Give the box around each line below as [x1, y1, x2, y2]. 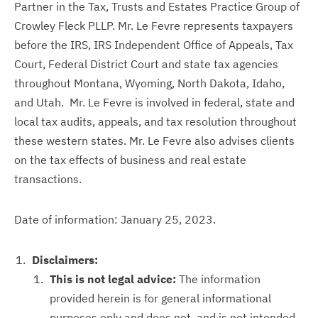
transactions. [14, 172, 82, 186]
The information [176, 272, 261, 286]
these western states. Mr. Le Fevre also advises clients [14, 133, 295, 148]
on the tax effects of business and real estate [14, 153, 246, 167]
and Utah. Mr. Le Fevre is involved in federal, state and [14, 95, 295, 109]
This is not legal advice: [50, 272, 176, 286]
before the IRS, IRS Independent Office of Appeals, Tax [14, 38, 293, 52]
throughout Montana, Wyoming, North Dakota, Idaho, [14, 76, 285, 90]
